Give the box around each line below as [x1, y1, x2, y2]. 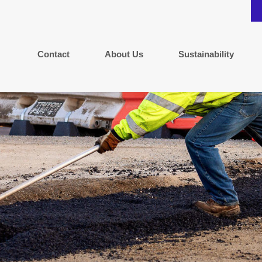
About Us [105, 49, 143, 59]
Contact [37, 49, 70, 59]
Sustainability [178, 49, 234, 59]
